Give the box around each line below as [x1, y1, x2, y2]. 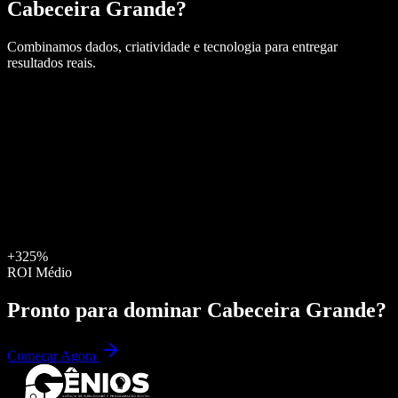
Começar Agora [7, 348, 99, 364]
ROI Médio [7, 264, 72, 280]
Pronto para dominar [7, 298, 207, 322]
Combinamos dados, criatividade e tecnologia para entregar [7, 38, 338, 54]
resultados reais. [7, 54, 96, 70]
